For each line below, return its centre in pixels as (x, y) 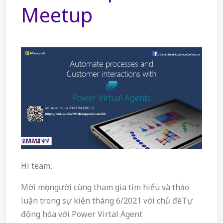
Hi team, (37, 166)
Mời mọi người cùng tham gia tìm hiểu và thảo (105, 187)
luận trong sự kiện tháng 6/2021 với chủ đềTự (107, 201)
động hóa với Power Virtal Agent (82, 214)
